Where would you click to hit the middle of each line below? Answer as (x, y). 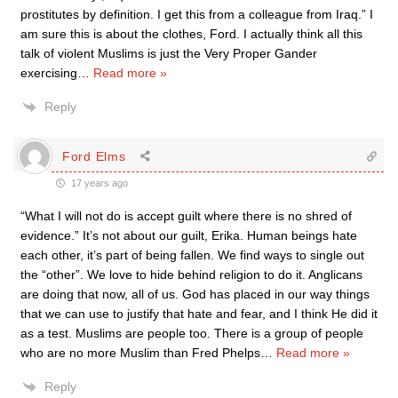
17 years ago (98, 183)
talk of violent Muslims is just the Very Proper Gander (169, 53)
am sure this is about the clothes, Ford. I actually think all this (191, 34)
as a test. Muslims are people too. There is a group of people (192, 333)
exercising (49, 73)
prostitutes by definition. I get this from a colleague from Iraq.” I (197, 14)
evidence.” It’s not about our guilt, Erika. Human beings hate (189, 235)
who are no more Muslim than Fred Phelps (140, 353)
